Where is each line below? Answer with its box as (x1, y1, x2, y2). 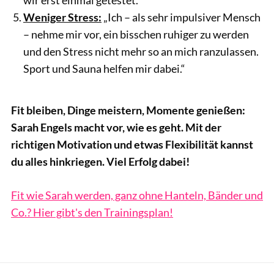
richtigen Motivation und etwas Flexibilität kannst (11, 138, 253, 152)
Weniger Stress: (23, 10, 102, 24)
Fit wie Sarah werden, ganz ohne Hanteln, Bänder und (11, 188, 263, 202)
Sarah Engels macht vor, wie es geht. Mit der (11, 120, 221, 135)
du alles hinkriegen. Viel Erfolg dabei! (11, 155, 190, 169)
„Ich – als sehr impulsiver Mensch (102, 10, 261, 24)
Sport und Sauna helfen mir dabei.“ (23, 61, 185, 75)
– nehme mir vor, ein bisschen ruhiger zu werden (23, 27, 249, 41)
